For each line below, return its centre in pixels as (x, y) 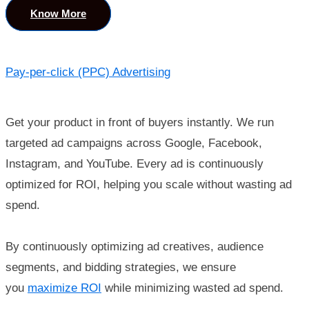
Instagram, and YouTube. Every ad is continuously (134, 164)
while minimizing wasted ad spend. (192, 288)
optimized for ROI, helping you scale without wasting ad (149, 185)
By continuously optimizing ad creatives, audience (134, 247)
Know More (58, 14)
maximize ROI (64, 288)
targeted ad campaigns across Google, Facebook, (134, 143)
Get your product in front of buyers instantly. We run (140, 123)
